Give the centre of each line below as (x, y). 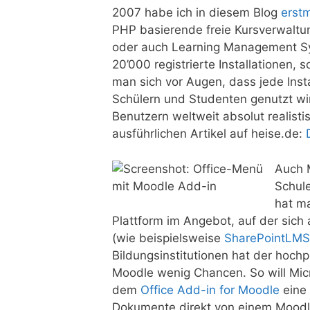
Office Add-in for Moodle (210, 290)
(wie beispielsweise (168, 238)
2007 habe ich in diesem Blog (197, 13)
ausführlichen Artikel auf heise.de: (209, 134)
